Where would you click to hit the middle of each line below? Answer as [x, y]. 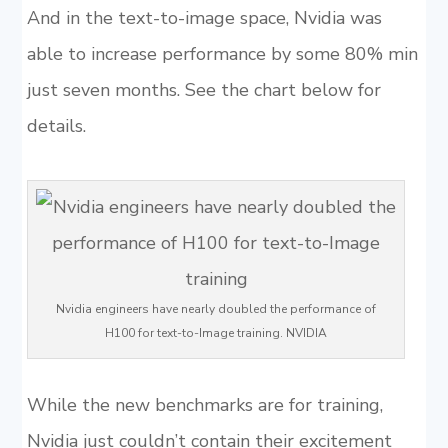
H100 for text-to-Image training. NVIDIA [216, 333]
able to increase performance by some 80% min [222, 54]
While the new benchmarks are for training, [204, 405]
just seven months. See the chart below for [203, 90]
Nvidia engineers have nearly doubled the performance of [216, 309]
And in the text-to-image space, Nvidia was [204, 18]
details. [56, 126]
